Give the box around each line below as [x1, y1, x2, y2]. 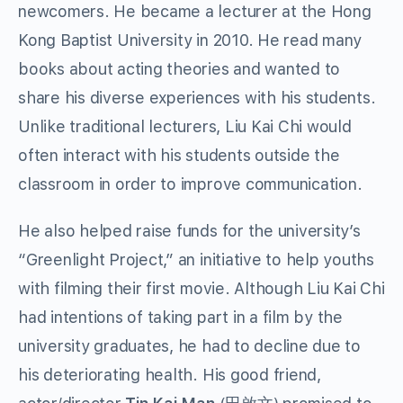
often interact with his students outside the [18, 146, 340, 166]
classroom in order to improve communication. [18, 175, 363, 194]
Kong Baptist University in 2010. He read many [18, 31, 363, 50]
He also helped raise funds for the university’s [18, 221, 361, 241]
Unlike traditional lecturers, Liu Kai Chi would [18, 117, 352, 137]
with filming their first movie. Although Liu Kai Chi [18, 279, 385, 299]
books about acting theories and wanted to [18, 59, 341, 79]
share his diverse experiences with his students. [18, 88, 376, 108]
